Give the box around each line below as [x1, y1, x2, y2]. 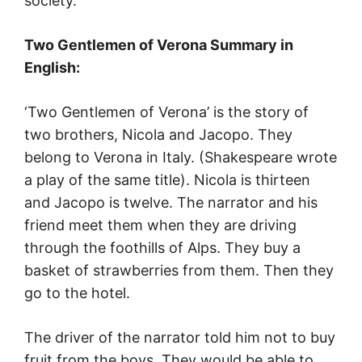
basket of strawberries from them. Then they [24, 262, 334, 280]
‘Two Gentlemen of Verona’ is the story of [24, 103, 309, 121]
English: [24, 59, 80, 77]
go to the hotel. [24, 284, 130, 302]
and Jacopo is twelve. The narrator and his [24, 194, 318, 212]
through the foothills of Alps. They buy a [24, 239, 301, 257]
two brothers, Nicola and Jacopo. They [24, 126, 293, 144]
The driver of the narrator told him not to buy [24, 329, 335, 347]
